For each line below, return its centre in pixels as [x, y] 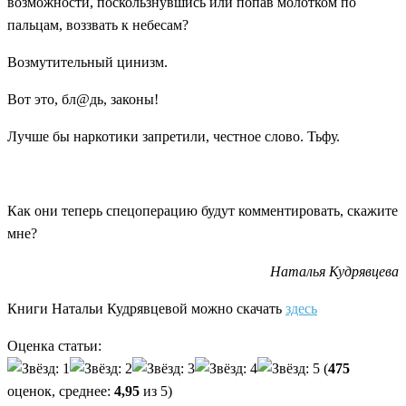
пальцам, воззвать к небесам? [98, 24]
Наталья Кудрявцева [334, 271]
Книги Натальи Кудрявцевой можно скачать [146, 308]
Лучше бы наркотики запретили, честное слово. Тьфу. [174, 137]
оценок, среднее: [61, 391]
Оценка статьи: [54, 345]
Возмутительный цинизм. [87, 62]
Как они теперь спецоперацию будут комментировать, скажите [203, 211]
